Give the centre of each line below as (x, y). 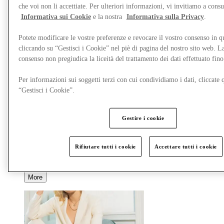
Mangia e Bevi (47, 124)
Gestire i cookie (143, 118)
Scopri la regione (51, 142)
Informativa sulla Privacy (165, 17)
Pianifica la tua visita (56, 106)
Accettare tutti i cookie (186, 147)
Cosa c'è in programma (60, 115)
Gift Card (39, 151)
